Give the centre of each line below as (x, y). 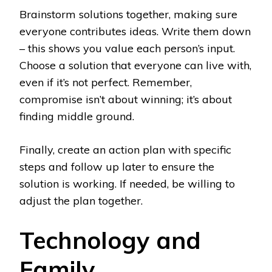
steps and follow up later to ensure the (117, 167)
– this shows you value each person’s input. (127, 49)
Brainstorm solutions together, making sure (128, 15)
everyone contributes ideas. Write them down (135, 32)
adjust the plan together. (81, 201)
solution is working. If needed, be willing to (127, 184)
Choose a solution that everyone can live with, (135, 66)
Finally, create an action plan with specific (125, 150)
